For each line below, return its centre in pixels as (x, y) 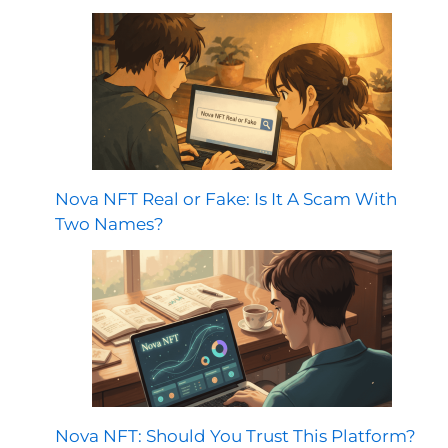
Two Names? (109, 223)
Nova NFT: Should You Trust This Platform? (235, 435)
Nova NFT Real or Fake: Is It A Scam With (226, 198)
